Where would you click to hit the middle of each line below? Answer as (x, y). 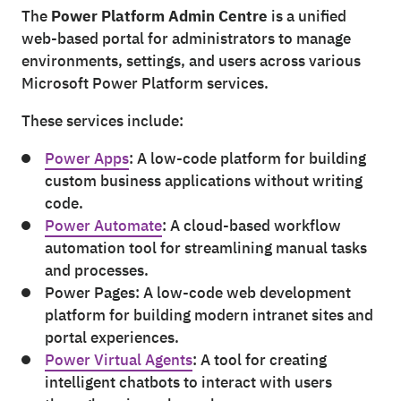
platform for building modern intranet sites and (209, 316)
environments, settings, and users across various (191, 61)
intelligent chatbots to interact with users (188, 383)
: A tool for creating (259, 360)
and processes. (96, 271)
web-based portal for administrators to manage (186, 39)
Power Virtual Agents (118, 360)
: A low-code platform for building (247, 159)
